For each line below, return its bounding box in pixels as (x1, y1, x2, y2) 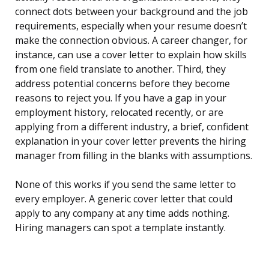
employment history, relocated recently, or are (15, 106, 223, 119)
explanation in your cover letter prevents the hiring (15, 134, 246, 148)
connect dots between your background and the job (15, 5, 248, 19)
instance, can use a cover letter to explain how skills (15, 48, 247, 62)
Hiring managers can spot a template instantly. (15, 221, 226, 235)
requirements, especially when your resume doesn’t (15, 19, 247, 33)
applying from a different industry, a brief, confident (15, 120, 249, 134)
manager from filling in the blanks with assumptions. (15, 149, 252, 163)
